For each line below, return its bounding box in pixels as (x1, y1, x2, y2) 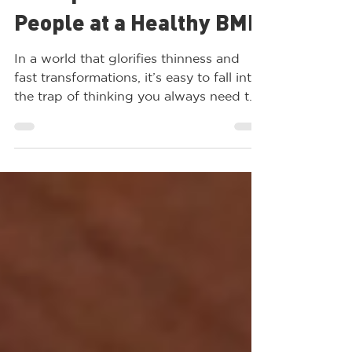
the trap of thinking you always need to (14, 117, 257, 131)
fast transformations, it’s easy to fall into (14, 98, 259, 112)
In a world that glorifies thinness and (14, 79, 240, 93)
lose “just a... (14, 136, 90, 150)
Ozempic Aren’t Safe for (14, 12, 254, 34)
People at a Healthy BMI (14, 42, 255, 64)
